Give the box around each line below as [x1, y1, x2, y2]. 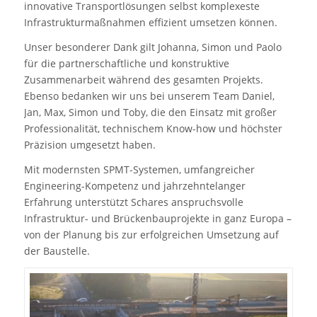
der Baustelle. [23, 244, 90, 258]
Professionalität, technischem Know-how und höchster [23, 122, 282, 136]
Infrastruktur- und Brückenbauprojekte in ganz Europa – [23, 212, 292, 226]
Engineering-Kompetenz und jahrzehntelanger [23, 179, 246, 193]
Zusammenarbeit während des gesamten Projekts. [23, 73, 263, 87]
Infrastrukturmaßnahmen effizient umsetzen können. [23, 16, 277, 30]
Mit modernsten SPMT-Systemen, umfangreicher [23, 163, 255, 177]
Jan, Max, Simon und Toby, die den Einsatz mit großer [23, 105, 277, 120]
